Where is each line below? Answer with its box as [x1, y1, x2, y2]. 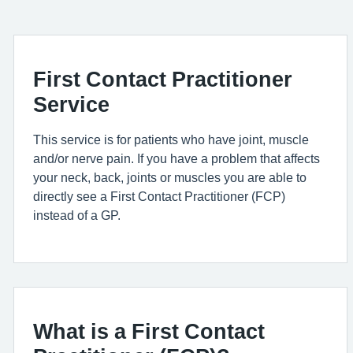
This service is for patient [33, 133, 172, 146]
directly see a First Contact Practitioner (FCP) [33, 190, 285, 203]
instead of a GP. [33, 209, 121, 221]
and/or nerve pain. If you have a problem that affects [33, 152, 320, 165]
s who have [172, 133, 236, 146]
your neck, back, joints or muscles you [33, 171, 247, 184]
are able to [247, 171, 307, 184]
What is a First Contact [33, 321, 265, 342]
